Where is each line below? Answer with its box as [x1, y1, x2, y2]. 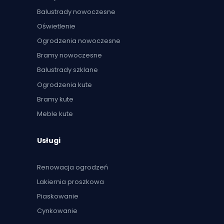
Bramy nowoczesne [37, 50, 102, 60]
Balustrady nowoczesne [37, 7, 115, 17]
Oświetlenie [37, 21, 75, 31]
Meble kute [37, 108, 73, 118]
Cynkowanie [37, 205, 77, 215]
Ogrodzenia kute [37, 79, 92, 89]
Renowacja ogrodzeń [37, 162, 108, 172]
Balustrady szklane [37, 65, 98, 75]
